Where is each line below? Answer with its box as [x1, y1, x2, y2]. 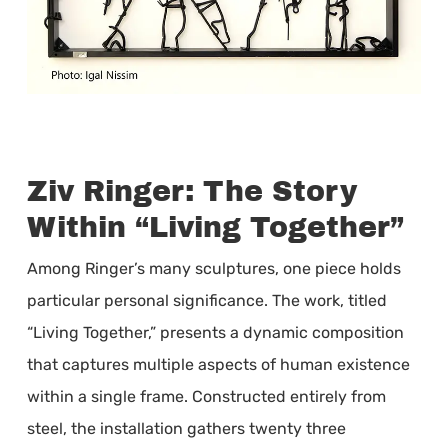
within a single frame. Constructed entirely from [26, 386, 386, 406]
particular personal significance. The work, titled [26, 290, 387, 310]
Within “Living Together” [26, 211, 404, 243]
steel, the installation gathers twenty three [26, 418, 346, 438]
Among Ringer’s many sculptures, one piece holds [26, 258, 401, 278]
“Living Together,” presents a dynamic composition [26, 322, 404, 342]
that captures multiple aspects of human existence [26, 354, 410, 374]
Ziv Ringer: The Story [26, 175, 357, 207]
